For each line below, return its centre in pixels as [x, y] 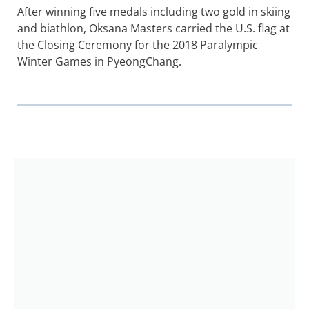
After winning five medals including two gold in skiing [154, 12]
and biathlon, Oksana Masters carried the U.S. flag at [153, 29]
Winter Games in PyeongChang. [99, 62]
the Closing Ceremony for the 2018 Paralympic [138, 45]
